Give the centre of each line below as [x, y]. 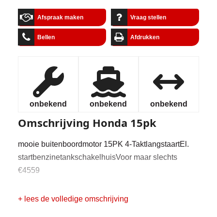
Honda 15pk [125, 123]
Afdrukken [145, 37]
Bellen [46, 37]
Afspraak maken [61, 17]
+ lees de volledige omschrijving [73, 199]
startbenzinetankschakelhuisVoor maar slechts [98, 157]
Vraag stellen [148, 17]
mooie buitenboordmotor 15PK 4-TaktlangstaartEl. [104, 144]
